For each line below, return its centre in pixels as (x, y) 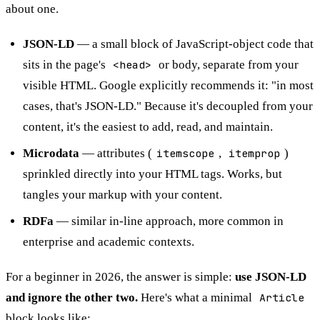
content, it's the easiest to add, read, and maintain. (148, 126)
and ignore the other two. (72, 297)
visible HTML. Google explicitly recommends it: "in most (168, 85)
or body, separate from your (227, 64)
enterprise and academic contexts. (109, 241)
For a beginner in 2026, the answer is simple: (120, 276)
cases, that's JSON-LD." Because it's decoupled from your (168, 106)
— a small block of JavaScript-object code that (194, 44)
